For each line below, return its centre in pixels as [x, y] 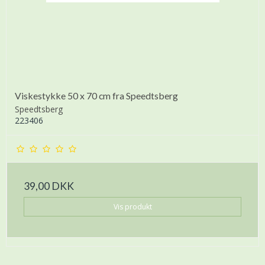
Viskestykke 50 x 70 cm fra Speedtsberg [96, 96]
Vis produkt [132, 206]
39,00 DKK [49, 186]
